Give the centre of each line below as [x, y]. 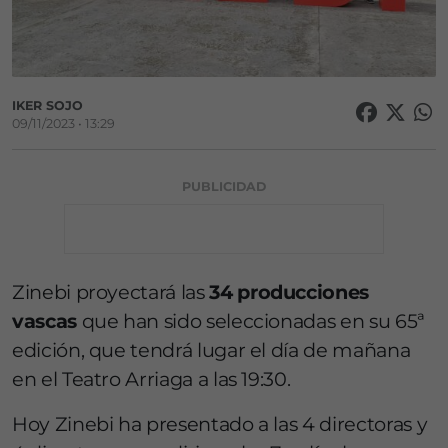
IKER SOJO [47, 106]
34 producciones [289, 292]
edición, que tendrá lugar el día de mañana [211, 350]
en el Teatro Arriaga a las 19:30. [151, 379]
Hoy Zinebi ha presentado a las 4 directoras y [220, 424]
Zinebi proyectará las [111, 292]
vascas [44, 321]
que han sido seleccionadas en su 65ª [250, 321]
